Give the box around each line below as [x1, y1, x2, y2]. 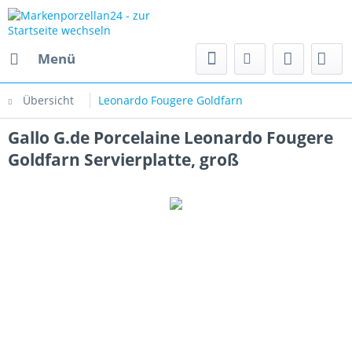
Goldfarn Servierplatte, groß [8, 148, 239, 170]
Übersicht [23, 93, 74, 108]
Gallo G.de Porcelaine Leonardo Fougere [8, 126, 333, 148]
